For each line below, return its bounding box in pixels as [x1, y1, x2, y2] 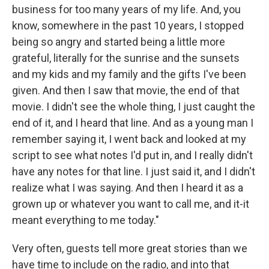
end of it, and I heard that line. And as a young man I [12, 116, 253, 129]
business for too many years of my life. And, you [12, 2, 241, 16]
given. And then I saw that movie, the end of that [12, 83, 240, 97]
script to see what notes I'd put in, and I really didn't [12, 148, 253, 162]
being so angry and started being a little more [12, 35, 225, 48]
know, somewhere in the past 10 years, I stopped [12, 19, 244, 32]
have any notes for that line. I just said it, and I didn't [12, 165, 255, 178]
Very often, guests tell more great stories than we [12, 241, 247, 255]
